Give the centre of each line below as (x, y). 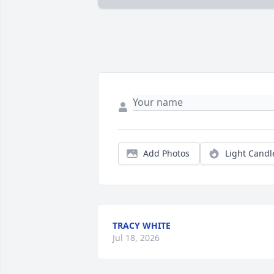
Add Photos (166, 154)
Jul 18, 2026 (136, 238)
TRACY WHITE (142, 226)
